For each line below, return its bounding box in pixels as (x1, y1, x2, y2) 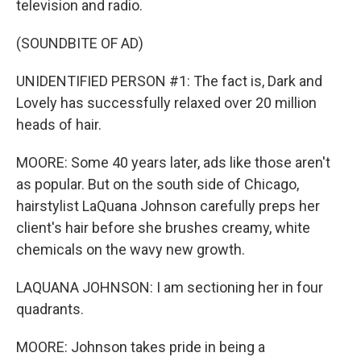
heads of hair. (16, 116, 102, 133)
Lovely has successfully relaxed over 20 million (16, 94, 317, 111)
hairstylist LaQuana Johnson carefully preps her (16, 197, 320, 214)
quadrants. (16, 301, 84, 317)
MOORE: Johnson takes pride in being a (16, 338, 265, 355)
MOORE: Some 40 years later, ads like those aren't (16, 154, 330, 171)
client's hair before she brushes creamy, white (16, 219, 310, 236)
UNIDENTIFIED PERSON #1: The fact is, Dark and (16, 73, 322, 89)
